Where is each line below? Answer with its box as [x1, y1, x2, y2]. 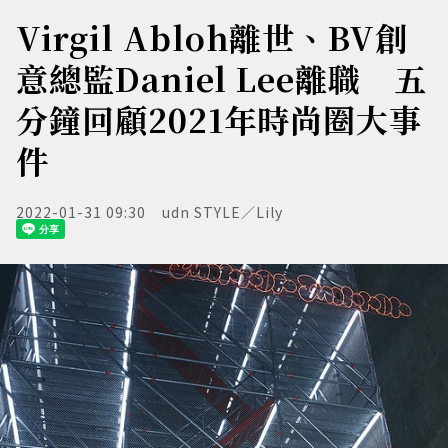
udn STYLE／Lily [162, 202, 283, 222]
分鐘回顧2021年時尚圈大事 [16, 96, 422, 142]
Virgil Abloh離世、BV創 [16, 14, 408, 60]
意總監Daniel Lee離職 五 [16, 55, 427, 101]
